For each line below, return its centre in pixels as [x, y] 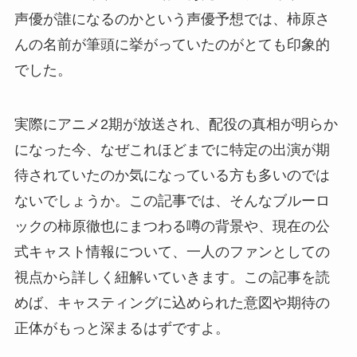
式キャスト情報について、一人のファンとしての [172, 252]
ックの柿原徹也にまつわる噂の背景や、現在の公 [172, 227]
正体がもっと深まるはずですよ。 [122, 329]
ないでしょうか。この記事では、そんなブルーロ [172, 201]
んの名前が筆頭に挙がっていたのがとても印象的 [172, 45]
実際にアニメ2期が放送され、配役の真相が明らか [176, 125]
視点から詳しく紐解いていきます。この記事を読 [172, 278]
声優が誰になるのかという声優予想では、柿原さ [172, 20]
